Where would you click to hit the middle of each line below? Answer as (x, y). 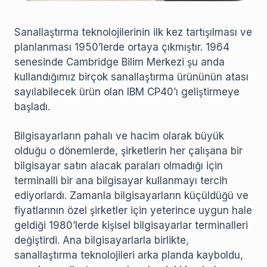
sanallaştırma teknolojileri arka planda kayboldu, (129, 255)
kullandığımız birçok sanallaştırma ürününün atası (131, 77)
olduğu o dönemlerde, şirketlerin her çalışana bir (128, 151)
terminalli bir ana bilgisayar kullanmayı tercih (121, 181)
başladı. (32, 107)
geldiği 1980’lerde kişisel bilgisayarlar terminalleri (131, 226)
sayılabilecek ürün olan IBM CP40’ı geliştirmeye (127, 92)
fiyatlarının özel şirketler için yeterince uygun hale (133, 211)
